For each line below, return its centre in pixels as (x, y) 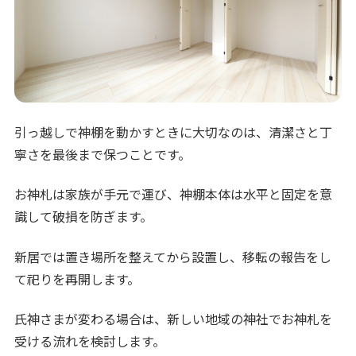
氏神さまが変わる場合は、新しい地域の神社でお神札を (174, 318)
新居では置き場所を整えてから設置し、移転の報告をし (173, 256)
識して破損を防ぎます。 (84, 217)
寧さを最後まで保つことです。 (103, 154)
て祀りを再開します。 (77, 279)
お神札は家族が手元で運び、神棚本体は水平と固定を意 (174, 194)
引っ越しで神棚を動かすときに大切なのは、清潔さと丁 (174, 132)
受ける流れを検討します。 (90, 341)
